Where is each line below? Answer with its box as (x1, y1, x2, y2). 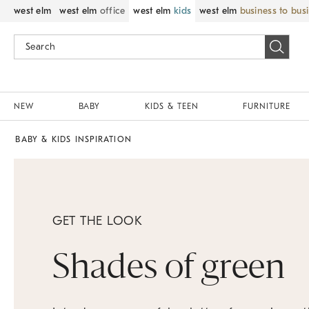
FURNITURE (243, 101, 290, 111)
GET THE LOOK (52, 214, 143, 228)
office (99, 5, 126, 17)
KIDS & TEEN (144, 101, 199, 111)
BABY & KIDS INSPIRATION (15, 134, 132, 144)
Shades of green (52, 253, 286, 286)
